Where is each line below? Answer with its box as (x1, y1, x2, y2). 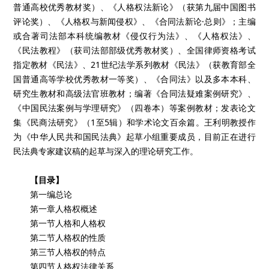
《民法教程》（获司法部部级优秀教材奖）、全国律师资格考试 (13, 44, 256, 56)
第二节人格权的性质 (30, 232, 106, 243)
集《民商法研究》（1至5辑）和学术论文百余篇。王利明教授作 (13, 116, 256, 128)
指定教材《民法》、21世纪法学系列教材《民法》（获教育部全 (13, 59, 256, 70)
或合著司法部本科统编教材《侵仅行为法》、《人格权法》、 (13, 30, 256, 41)
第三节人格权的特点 (30, 246, 106, 258)
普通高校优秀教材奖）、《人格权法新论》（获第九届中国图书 (13, 1, 256, 13)
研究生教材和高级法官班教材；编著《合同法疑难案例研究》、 (13, 88, 256, 99)
